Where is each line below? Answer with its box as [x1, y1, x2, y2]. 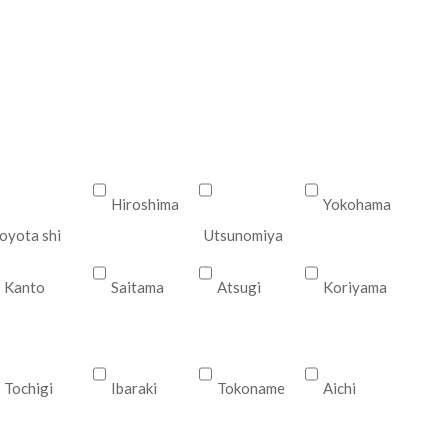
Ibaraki [110, 379, 157, 397]
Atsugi [217, 278, 262, 296]
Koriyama [323, 278, 388, 296]
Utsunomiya [204, 226, 284, 244]
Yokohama [323, 195, 392, 213]
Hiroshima [110, 195, 179, 213]
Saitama [110, 278, 164, 296]
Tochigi [4, 379, 54, 397]
